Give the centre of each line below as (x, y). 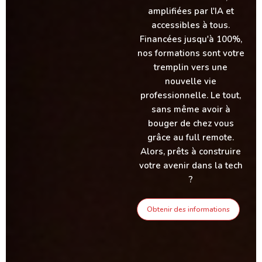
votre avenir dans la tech (191, 166)
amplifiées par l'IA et (191, 11)
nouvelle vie (191, 81)
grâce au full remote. (191, 137)
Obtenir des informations (188, 209)
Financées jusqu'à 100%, (191, 39)
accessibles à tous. (191, 25)
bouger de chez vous (191, 123)
